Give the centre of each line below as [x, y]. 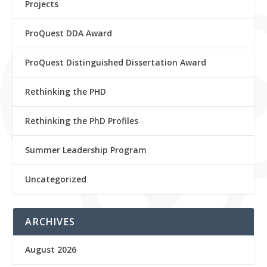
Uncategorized [56, 179]
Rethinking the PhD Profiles [82, 120]
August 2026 [51, 249]
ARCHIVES [50, 221]
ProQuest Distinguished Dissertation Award [116, 62]
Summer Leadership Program [86, 150]
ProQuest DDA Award [69, 33]
